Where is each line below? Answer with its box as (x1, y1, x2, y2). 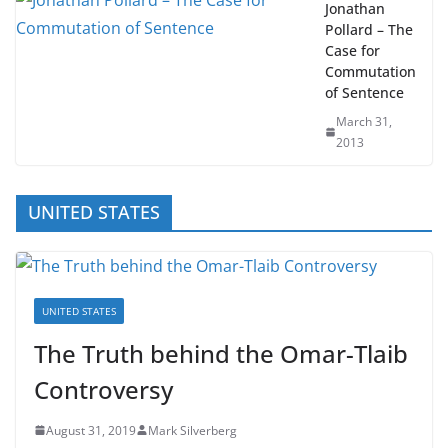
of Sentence (325, 104, 404, 124)
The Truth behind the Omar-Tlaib (34, 358, 408, 392)
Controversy (34, 394, 173, 428)
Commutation (325, 83, 416, 103)
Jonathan (325, 20, 385, 40)
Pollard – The (325, 41, 413, 61)
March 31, (336, 134, 393, 152)
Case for (325, 62, 380, 82)
